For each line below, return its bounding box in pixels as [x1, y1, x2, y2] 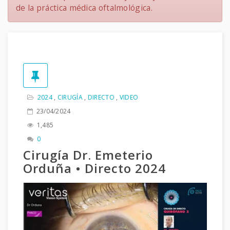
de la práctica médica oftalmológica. [16, 2, 152, 13]
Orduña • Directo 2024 [23, 160, 166, 177]
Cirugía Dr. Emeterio [23, 146, 153, 163]
